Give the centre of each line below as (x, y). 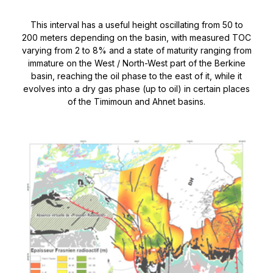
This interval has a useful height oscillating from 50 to (136, 25)
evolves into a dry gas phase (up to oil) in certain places (136, 89)
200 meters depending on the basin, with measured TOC (136, 38)
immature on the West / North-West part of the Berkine (136, 63)
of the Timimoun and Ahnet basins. (136, 102)
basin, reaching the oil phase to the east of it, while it (136, 76)
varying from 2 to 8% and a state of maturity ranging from (136, 51)
